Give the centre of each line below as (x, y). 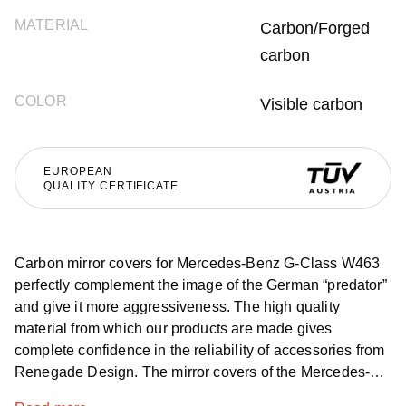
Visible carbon (311, 104)
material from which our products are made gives (174, 329)
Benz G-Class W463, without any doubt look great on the (200, 394)
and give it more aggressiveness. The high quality (177, 307)
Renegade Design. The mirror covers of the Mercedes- (193, 372)
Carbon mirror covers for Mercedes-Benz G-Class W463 (198, 263)
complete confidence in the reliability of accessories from (200, 350)
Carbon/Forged (315, 28)
